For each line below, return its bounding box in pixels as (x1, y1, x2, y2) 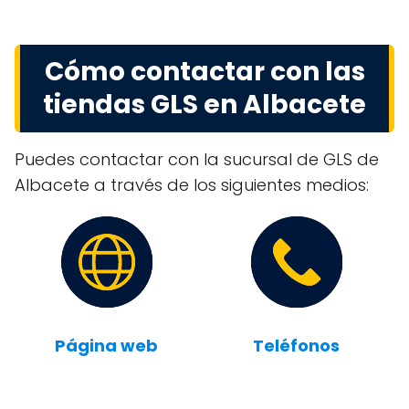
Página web (55, 334, 158, 357)
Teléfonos (253, 334, 340, 357)
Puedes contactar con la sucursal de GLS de (15, 148, 379, 171)
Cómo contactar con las (44, 54, 365, 89)
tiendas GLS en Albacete (43, 87, 366, 122)
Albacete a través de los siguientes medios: (15, 173, 369, 196)
